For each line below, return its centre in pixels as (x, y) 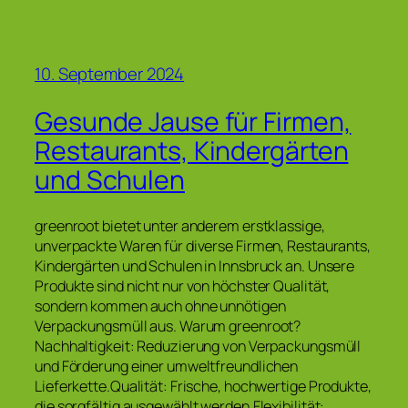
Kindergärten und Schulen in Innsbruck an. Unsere (195, 266)
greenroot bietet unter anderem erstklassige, (180, 226)
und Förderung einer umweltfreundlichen (167, 367)
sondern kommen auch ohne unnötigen (160, 306)
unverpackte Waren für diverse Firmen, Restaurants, (203, 246)
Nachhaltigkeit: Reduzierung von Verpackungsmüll (198, 347)
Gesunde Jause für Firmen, (193, 121)
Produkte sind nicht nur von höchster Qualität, (183, 286)
